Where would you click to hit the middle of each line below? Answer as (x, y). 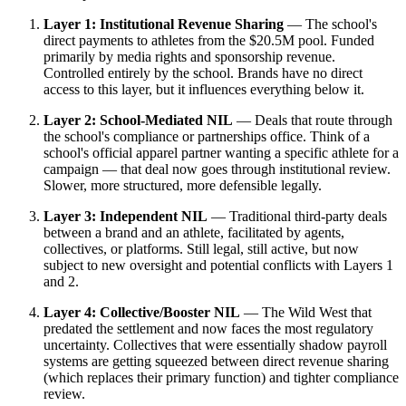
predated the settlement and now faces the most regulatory (208, 329)
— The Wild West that (306, 313)
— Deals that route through (313, 121)
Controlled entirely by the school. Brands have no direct (203, 73)
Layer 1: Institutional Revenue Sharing (164, 24)
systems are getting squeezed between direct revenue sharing (216, 362)
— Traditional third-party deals (297, 217)
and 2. (61, 282)
